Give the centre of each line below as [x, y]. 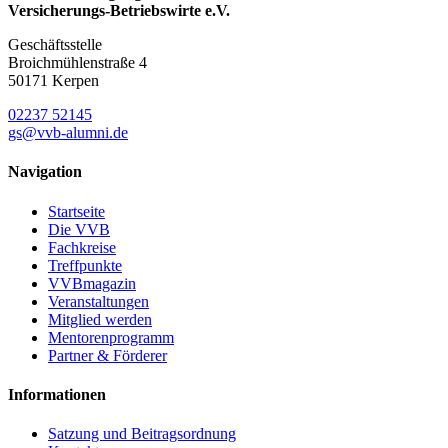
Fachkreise [82, 247]
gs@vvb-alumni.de [68, 133]
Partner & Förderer [107, 355]
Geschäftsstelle [55, 45]
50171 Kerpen [53, 81]
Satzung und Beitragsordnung [142, 434]
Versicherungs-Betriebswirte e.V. [119, 11]
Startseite [76, 211]
